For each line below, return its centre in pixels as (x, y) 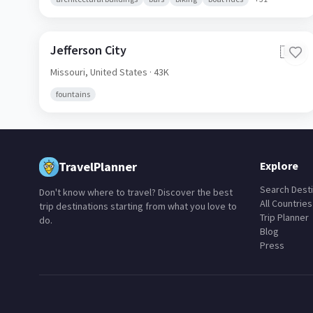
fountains (73, 94)
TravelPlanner (98, 167)
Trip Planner (284, 217)
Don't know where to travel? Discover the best (136, 192)
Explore (279, 166)
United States (119, 72)
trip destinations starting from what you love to (138, 206)
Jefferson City (88, 50)
